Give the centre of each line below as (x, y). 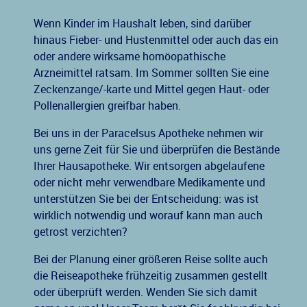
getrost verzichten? (81, 232)
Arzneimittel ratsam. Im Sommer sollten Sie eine (151, 73)
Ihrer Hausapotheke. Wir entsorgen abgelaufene (149, 167)
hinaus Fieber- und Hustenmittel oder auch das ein (156, 40)
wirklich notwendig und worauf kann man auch (148, 216)
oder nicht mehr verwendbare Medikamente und (149, 183)
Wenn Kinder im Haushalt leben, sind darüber (142, 24)
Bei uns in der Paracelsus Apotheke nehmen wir (148, 134)
